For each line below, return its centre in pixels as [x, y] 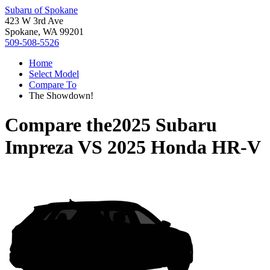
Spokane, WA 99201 [44, 32]
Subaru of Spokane [41, 10]
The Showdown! [61, 96]
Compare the [58, 125]
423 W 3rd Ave [34, 21]
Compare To [53, 85]
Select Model [54, 74]
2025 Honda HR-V [184, 147]
